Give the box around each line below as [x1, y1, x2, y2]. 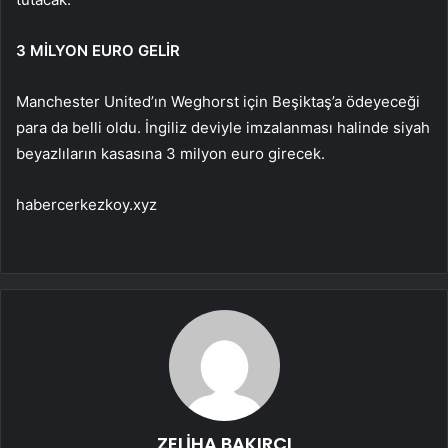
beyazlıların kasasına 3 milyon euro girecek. [16, 143, 325, 163]
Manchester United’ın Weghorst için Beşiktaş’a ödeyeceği [16, 91, 420, 111]
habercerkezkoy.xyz [16, 194, 157, 214]
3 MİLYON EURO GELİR [16, 40, 180, 60]
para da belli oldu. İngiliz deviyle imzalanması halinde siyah [16, 117, 430, 137]
